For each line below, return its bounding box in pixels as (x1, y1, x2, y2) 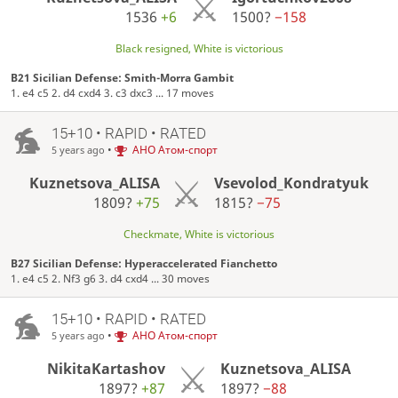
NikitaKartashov (47, 358, 166, 378)
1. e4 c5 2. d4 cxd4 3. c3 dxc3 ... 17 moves (11, 85, 215, 101)
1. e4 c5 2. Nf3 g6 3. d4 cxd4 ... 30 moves (11, 271, 211, 287)
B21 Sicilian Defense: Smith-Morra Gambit (11, 70, 235, 86)
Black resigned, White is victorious (115, 41, 283, 57)
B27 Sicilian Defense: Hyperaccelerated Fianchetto (11, 256, 278, 272)
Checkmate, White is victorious (123, 226, 275, 242)
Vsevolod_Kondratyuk (214, 172, 370, 193)
